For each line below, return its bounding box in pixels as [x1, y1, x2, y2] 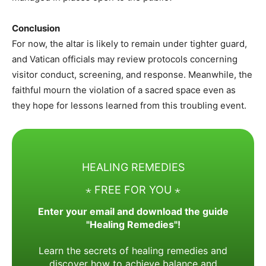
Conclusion [12, 22, 60, 34]
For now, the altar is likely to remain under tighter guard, [12, 37, 247, 49]
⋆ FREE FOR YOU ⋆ [85, 183, 180, 197]
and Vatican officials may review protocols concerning [12, 53, 237, 65]
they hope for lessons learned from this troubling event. [12, 99, 246, 111]
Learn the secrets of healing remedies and [39, 244, 227, 256]
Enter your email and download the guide [37, 205, 229, 217]
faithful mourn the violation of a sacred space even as [12, 84, 236, 96]
